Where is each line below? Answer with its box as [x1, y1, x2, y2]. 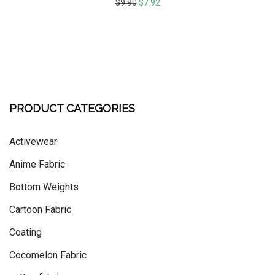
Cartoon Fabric [9, 204, 71, 215]
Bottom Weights [9, 181, 79, 193]
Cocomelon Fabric [9, 249, 87, 261]
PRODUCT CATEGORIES [9, 102, 135, 115]
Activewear [9, 136, 57, 147]
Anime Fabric [9, 158, 65, 170]
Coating [9, 227, 42, 238]
